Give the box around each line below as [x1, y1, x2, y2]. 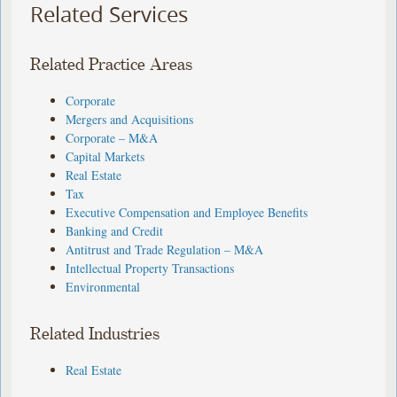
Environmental [66, 277, 141, 295]
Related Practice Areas [30, 55, 193, 74]
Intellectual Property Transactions [66, 259, 235, 276]
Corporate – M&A [66, 128, 159, 146]
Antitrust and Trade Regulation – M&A [66, 240, 264, 258]
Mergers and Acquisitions [66, 110, 194, 128]
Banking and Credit [66, 222, 164, 239]
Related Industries [30, 324, 160, 344]
